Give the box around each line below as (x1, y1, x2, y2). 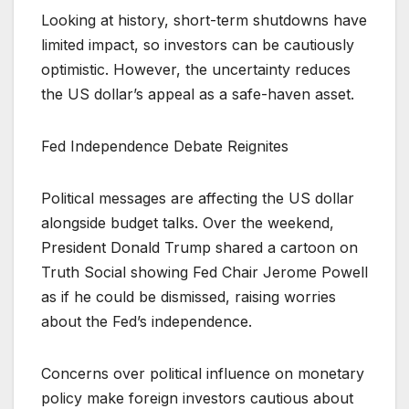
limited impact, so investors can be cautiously (41, 36, 354, 55)
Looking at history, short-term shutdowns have (41, 11, 367, 30)
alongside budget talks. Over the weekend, (41, 214, 334, 233)
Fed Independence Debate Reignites (41, 137, 288, 156)
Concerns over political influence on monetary (41, 364, 364, 383)
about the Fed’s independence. (41, 312, 252, 331)
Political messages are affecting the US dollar (41, 189, 354, 208)
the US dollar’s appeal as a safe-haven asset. (41, 85, 354, 104)
